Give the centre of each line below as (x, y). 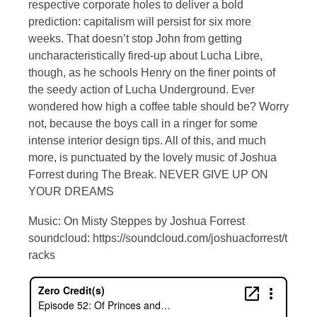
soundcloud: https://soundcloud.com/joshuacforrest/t (158, 238)
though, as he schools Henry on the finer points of (152, 73)
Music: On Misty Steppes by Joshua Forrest (137, 221)
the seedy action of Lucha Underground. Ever (142, 90)
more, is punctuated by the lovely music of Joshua (152, 158)
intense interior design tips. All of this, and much (147, 141)
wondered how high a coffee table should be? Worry (158, 107)
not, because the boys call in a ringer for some (143, 124)
